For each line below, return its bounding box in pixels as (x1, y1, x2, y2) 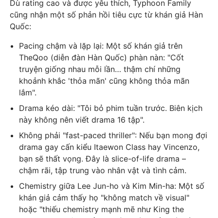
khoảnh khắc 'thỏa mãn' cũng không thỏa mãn (19, 76, 190, 86)
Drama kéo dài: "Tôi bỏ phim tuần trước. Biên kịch (19, 103, 203, 113)
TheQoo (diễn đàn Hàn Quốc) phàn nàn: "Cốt (19, 53, 184, 63)
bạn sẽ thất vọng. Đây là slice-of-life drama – (19, 154, 186, 164)
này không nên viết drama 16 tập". (19, 115, 145, 125)
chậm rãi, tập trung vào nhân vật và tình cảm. (19, 165, 187, 176)
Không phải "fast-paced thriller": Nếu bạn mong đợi (19, 130, 208, 141)
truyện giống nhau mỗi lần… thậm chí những (19, 64, 181, 74)
